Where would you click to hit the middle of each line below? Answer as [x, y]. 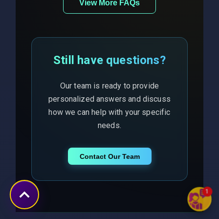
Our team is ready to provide [109, 86]
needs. [109, 125]
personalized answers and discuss [109, 99]
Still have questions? [109, 60]
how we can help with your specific [109, 112]
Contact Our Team [109, 156]
